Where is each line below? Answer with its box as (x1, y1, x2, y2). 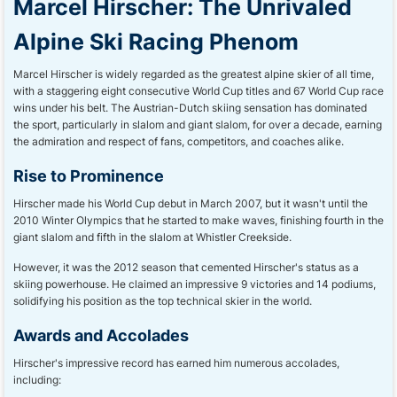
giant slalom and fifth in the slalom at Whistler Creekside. (13, 230, 292, 244)
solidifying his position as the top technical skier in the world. (13, 294, 312, 307)
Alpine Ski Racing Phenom (13, 28, 299, 55)
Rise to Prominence (13, 166, 164, 185)
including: (13, 373, 61, 386)
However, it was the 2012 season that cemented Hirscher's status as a (13, 261, 359, 274)
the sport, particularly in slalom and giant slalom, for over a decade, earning (13, 118, 382, 131)
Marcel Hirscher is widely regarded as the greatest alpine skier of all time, (13, 67, 374, 81)
